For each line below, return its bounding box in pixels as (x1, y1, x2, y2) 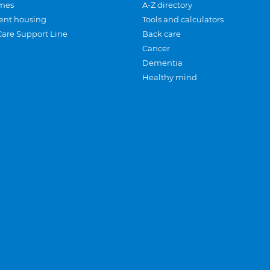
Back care (142, 29, 181, 39)
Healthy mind (142, 72, 197, 82)
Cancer (142, 43, 170, 53)
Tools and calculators (142, 14, 224, 24)
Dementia (142, 58, 183, 67)
